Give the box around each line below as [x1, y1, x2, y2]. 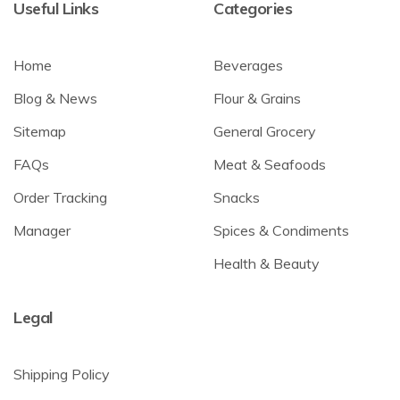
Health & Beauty [213, 254, 320, 273]
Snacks [213, 188, 260, 207]
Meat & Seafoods [213, 155, 326, 174]
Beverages [213, 56, 283, 75]
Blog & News [13, 89, 97, 108]
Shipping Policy [13, 365, 110, 384]
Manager [13, 221, 71, 240]
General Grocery [213, 122, 316, 141]
